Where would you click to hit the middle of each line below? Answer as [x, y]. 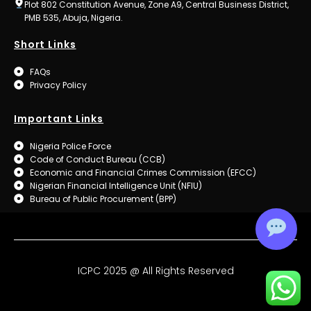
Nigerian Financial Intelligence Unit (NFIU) [116, 185]
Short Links [45, 44]
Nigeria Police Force [70, 146]
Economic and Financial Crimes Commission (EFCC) [143, 172]
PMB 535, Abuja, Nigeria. [74, 17]
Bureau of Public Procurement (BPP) [103, 199]
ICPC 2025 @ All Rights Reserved [155, 271]
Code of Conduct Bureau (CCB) [97, 159]
